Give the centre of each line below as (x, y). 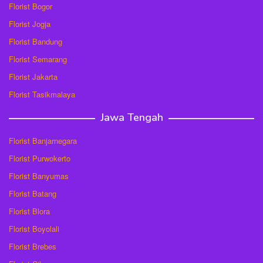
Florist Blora (29, 211)
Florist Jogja (30, 24)
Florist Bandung (36, 41)
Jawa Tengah (131, 117)
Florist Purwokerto (40, 158)
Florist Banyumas (39, 176)
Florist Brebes (33, 246)
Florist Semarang (38, 59)
